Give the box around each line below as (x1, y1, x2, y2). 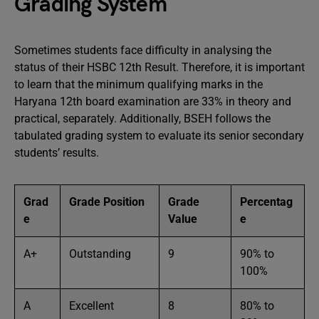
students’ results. (14, 146, 102, 159)
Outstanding (69, 247, 131, 261)
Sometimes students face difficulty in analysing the (14, 43, 271, 57)
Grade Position (69, 195, 145, 209)
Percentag (240, 195, 293, 209)
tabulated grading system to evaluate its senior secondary (14, 129, 304, 142)
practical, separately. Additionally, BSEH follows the (14, 112, 271, 125)
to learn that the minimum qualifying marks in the (14, 78, 263, 91)
